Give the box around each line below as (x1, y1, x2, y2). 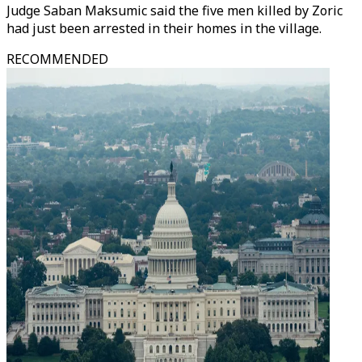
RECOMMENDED (6, 50, 108, 68)
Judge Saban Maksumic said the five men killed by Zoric (6, 2, 343, 19)
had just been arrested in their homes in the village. (6, 19, 322, 37)
